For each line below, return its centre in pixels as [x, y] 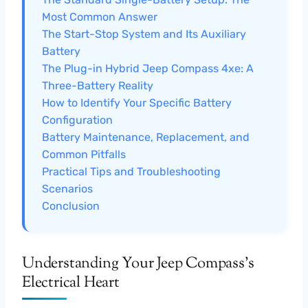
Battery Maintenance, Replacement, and [146, 137]
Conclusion [71, 206]
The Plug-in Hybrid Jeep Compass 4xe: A [148, 68]
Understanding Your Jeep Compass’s [138, 264]
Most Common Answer [100, 16]
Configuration [77, 120]
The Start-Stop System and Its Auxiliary [144, 34]
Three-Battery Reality [98, 85]
